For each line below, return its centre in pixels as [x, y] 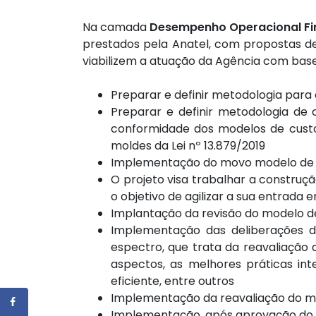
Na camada [116, 28]
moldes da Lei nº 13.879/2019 [188, 146]
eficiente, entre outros [172, 281]
